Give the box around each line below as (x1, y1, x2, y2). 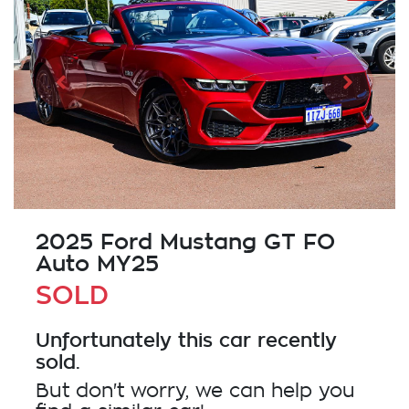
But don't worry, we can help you (36, 382, 355, 402)
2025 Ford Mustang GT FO (36, 229, 335, 255)
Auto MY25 (36, 251, 159, 277)
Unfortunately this (36, 329, 219, 351)
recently (251, 329, 337, 351)
